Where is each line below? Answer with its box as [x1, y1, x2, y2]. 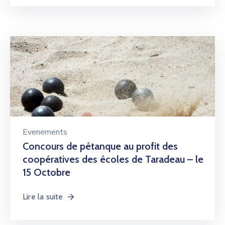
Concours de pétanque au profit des [23, 140, 178, 152]
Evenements [23, 127, 67, 138]
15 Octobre [23, 166, 70, 178]
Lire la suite [23, 192, 63, 201]
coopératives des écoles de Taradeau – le [23, 153, 203, 165]
